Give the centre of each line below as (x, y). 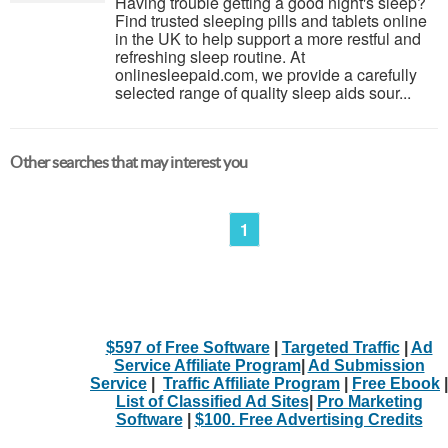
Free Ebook (396, 383)
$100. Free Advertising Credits (308, 419)
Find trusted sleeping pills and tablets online (271, 20)
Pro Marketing (369, 401)
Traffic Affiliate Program (251, 383)
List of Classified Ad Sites (212, 401)
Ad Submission (366, 365)
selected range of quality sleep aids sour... (263, 92)
